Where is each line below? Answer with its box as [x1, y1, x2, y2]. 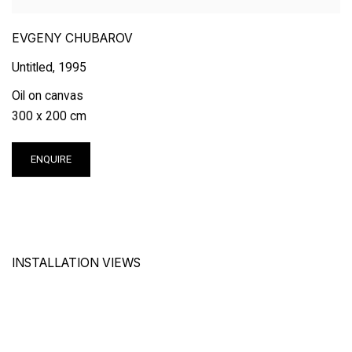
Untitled [12, 60, 53, 75]
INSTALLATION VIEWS [12, 255, 141, 270]
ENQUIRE [31, 153, 71, 166]
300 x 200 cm [12, 108, 86, 124]
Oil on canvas [12, 88, 83, 104]
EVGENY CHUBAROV [12, 31, 133, 46]
